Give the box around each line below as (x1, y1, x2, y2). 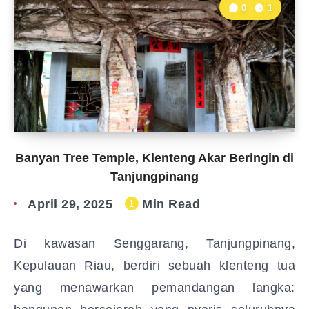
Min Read (138, 197, 200, 211)
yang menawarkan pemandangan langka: (14, 281, 295, 295)
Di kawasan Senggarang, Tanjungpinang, (14, 237, 295, 250)
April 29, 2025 (28, 197, 112, 211)
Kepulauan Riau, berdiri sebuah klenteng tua (14, 259, 295, 272)
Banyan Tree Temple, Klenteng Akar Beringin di (15, 151, 294, 165)
